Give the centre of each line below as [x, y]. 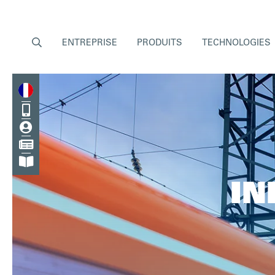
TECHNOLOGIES [237, 44]
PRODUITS [160, 44]
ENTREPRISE [89, 44]
